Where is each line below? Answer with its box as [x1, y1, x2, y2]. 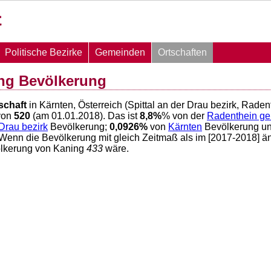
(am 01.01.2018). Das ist [30, 111, 140, 122]
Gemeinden [95, 47, 145, 57]
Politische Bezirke [5, 47, 82, 57]
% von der [162, 111, 207, 122]
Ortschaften [158, 47, 207, 57]
